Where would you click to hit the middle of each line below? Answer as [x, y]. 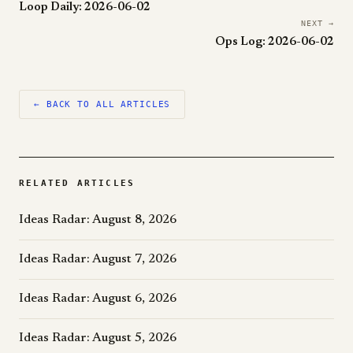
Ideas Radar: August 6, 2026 [98, 299]
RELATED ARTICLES [77, 183]
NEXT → [318, 23]
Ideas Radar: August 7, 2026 [98, 259]
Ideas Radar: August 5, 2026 [98, 338]
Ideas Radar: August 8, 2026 [98, 220]
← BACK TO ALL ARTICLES [102, 104]
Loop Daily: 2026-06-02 [85, 7]
